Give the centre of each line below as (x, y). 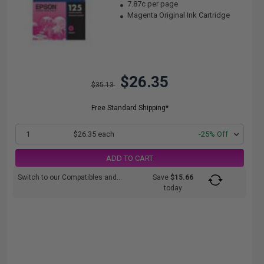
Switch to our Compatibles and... (70, 177)
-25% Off (213, 134)
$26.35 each (94, 134)
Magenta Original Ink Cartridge (178, 15)
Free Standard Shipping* (130, 108)
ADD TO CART (130, 158)
